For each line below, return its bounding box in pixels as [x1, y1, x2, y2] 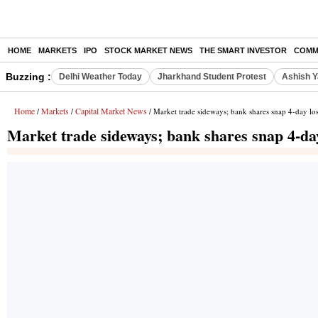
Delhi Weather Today [59, 72, 142, 82]
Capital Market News [75, 105, 147, 116]
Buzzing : [6, 71, 51, 82]
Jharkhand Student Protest [158, 72, 266, 82]
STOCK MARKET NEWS [104, 46, 192, 55]
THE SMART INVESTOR [199, 46, 287, 55]
